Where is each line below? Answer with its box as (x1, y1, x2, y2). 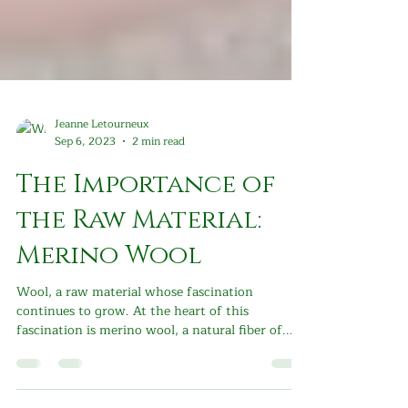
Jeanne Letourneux (55, 179, 148, 199)
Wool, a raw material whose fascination (16, 347, 253, 368)
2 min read (132, 198, 185, 216)
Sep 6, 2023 (55, 198, 116, 216)
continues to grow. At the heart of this (16, 366, 249, 387)
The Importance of (16, 233, 276, 267)
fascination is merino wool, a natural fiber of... (16, 385, 293, 406)
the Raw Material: (16, 269, 261, 302)
